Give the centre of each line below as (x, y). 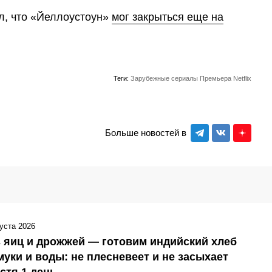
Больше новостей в (145, 133)
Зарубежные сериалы (164, 78)
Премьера (216, 78)
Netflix (242, 78)
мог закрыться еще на (168, 17)
